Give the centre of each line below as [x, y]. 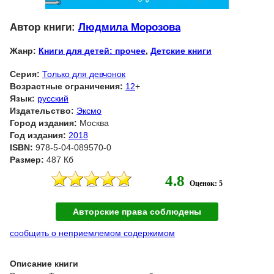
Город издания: [43, 123]
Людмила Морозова [129, 27]
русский [53, 98]
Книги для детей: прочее [92, 50]
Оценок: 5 [206, 183]
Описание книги [44, 263]
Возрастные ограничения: [66, 86]
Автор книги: [44, 27]
